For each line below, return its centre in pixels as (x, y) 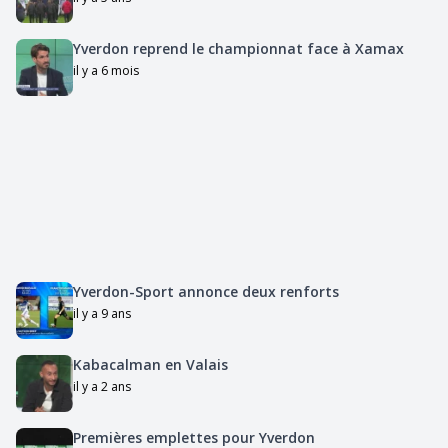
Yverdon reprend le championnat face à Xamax (238, 48)
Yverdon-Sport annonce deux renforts (205, 291)
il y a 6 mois (105, 70)
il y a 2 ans (101, 386)
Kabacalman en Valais (150, 364)
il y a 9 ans (101, 313)
